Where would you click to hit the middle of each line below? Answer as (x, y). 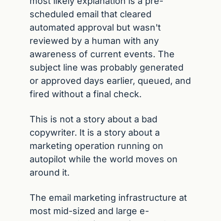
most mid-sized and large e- (89, 211)
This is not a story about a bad (93, 119)
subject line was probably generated (107, 67)
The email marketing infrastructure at (108, 198)
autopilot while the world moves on (104, 159)
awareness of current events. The (102, 54)
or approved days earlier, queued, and (110, 81)
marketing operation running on (96, 146)
